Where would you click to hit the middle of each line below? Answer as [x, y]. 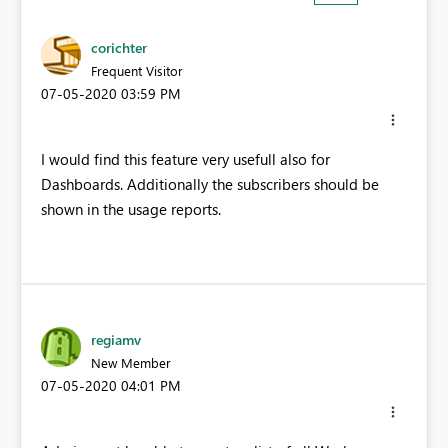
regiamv [116, 339]
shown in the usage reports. [131, 208]
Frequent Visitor [137, 70]
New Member [131, 362]
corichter [119, 47]
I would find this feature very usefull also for [185, 158]
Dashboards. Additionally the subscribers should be [210, 183]
